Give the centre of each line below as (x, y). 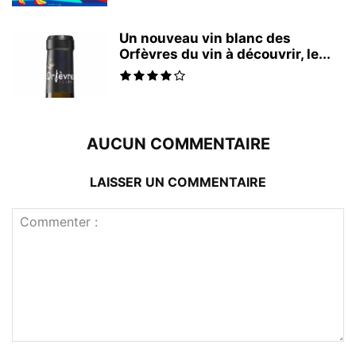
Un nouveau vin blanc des (205, 38)
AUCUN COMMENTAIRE (178, 143)
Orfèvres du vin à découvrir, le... (225, 54)
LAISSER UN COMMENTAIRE (178, 182)
